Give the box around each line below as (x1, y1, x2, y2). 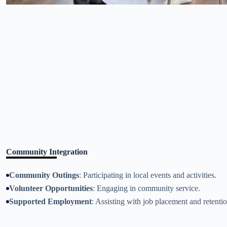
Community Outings (9, 171, 79, 179)
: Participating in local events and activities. (79, 171, 216, 179)
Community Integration (6, 147, 88, 156)
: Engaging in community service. (93, 184, 200, 193)
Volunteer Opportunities (9, 184, 93, 193)
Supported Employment (9, 197, 92, 206)
